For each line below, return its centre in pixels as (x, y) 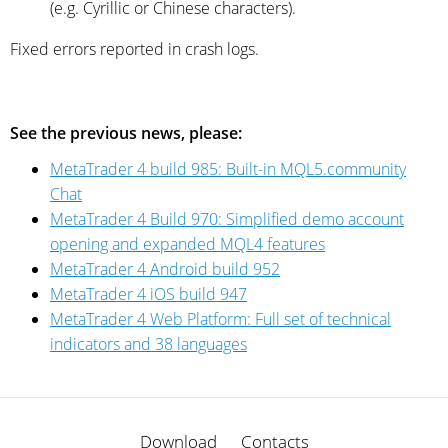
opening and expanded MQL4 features (187, 244)
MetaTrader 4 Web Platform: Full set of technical (220, 319)
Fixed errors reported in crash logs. (134, 49)
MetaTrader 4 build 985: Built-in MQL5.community (228, 169)
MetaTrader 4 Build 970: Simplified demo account (227, 219)
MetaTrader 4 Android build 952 (165, 269)
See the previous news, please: (126, 133)
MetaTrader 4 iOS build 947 (148, 294)
